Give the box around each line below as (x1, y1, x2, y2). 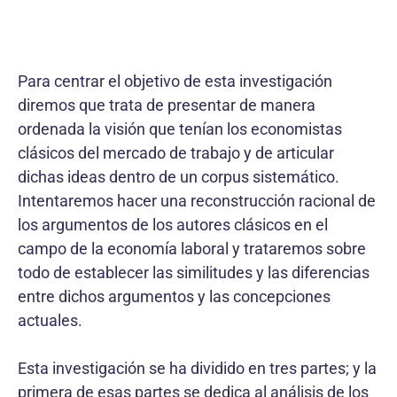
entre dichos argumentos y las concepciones (18, 286, 331, 306)
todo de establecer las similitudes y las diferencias (18, 262, 370, 282)
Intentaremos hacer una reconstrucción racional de (18, 191, 376, 210)
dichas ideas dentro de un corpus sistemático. (18, 167, 339, 186)
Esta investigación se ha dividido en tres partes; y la (18, 358, 377, 378)
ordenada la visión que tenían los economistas (18, 119, 342, 138)
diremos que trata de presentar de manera (18, 95, 315, 114)
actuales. (18, 310, 82, 330)
